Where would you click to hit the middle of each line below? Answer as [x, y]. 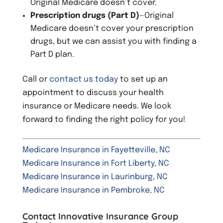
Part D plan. [52, 54]
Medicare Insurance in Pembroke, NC [93, 190]
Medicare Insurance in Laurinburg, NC [95, 177]
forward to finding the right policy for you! [104, 119]
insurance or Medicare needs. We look [97, 106]
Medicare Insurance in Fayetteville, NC [96, 150]
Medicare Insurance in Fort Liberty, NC [96, 163]
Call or [36, 79]
